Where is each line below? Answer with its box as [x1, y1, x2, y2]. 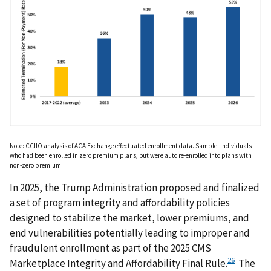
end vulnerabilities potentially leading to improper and [10, 226, 250, 240]
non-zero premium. [10, 160, 63, 169]
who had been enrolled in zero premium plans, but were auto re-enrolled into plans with [10, 151, 252, 160]
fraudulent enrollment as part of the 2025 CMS [10, 241, 211, 255]
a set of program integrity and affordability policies [10, 195, 230, 209]
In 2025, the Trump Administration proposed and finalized [10, 180, 260, 194]
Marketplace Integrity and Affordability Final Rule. [10, 256, 227, 270]
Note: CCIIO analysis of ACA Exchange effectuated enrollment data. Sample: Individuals [10, 141, 252, 150]
